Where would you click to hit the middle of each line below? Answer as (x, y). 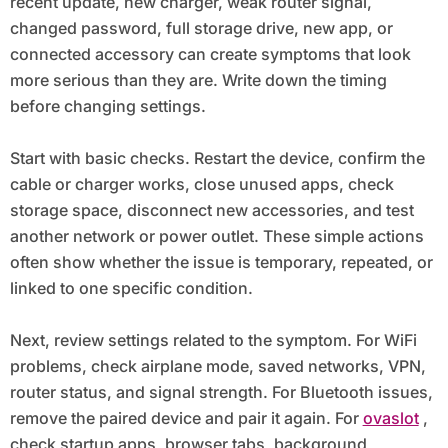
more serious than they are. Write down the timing (198, 79)
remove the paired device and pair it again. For (186, 417)
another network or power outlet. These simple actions (216, 235)
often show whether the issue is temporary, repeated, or (221, 261)
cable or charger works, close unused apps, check (201, 183)
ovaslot (390, 417)
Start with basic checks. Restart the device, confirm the (217, 157)
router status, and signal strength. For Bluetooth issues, (221, 391)
